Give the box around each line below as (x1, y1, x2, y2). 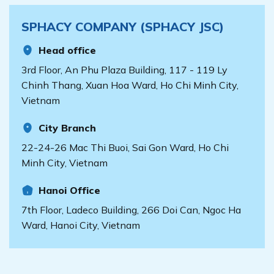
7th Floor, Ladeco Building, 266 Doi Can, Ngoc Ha (21, 203, 241, 216)
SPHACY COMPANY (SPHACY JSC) (21, 18, 224, 34)
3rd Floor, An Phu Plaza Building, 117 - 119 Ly (21, 63, 228, 76)
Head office (39, 43, 96, 56)
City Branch (39, 121, 96, 134)
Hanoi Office (39, 183, 100, 196)
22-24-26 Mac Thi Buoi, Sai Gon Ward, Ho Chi (21, 141, 229, 154)
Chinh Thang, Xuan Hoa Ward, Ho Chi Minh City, (21, 78, 239, 91)
